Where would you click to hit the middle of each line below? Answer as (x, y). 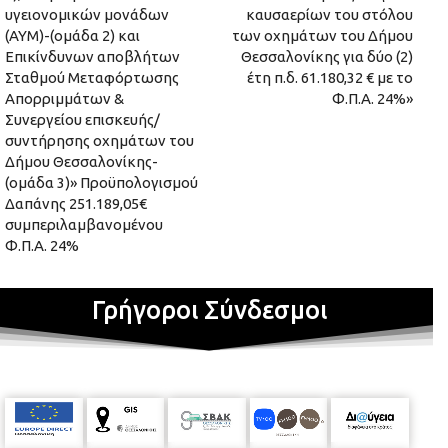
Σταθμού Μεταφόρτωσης (92, 78)
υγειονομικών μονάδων (87, 15)
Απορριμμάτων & (64, 99)
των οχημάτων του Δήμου (322, 36)
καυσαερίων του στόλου (329, 15)
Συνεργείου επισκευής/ (82, 120)
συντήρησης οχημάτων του (99, 141)
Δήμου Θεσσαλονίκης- (81, 162)
